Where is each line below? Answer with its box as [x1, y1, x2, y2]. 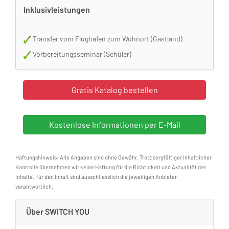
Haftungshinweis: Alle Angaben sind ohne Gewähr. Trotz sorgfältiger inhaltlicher [15, 154, 212, 161]
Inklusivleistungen [24, 5, 90, 14]
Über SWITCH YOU [26, 207, 89, 216]
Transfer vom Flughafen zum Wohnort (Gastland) [31, 34, 182, 43]
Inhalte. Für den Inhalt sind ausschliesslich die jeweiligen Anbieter [15, 173, 177, 180]
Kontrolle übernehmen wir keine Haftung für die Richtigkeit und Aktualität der [15, 164, 206, 170]
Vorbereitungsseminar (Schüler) [31, 50, 131, 58]
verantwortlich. [15, 183, 53, 190]
